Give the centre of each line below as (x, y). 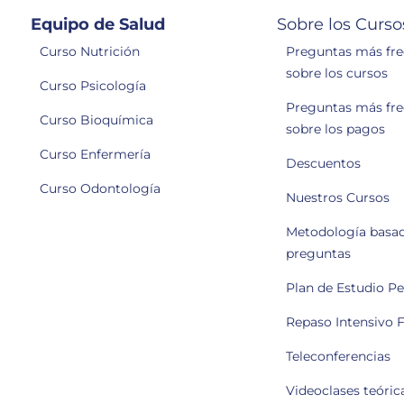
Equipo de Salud (98, 25)
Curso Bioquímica (96, 120)
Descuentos (324, 164)
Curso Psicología (93, 86)
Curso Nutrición (90, 52)
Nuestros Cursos (338, 198)
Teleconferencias (339, 357)
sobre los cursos (337, 73)
